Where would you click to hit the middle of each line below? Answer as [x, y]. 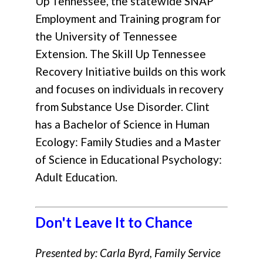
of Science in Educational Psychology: [129, 160]
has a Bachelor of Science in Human [122, 124]
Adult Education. [76, 177]
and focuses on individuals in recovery [129, 89]
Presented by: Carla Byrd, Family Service [128, 253]
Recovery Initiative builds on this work [131, 72]
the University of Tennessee [106, 36]
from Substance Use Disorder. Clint [122, 107]
